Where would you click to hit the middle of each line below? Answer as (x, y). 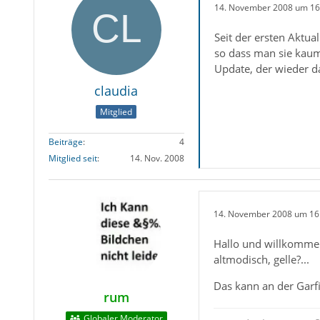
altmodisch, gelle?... (261, 260)
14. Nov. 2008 (157, 159)
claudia (116, 91)
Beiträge (65, 142)
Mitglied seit (72, 159)
